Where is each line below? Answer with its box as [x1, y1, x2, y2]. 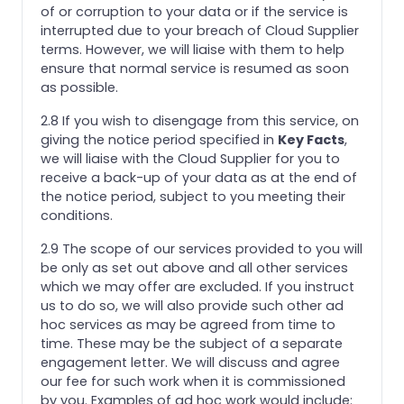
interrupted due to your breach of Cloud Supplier [41, 21, 359, 40]
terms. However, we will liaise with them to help [41, 40, 344, 59]
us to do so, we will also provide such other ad [41, 296, 344, 315]
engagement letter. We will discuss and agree [41, 353, 340, 372]
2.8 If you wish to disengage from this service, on [41, 111, 359, 130]
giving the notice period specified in [41, 130, 278, 149]
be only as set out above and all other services [41, 258, 348, 277]
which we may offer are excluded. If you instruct [41, 277, 354, 296]
